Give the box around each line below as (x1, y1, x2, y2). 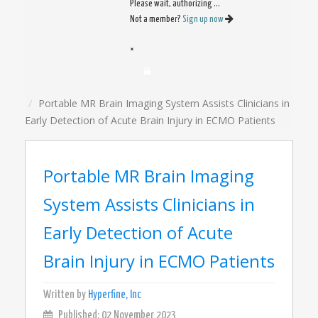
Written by (43, 290, 88, 300)
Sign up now (182, 15, 225, 24)
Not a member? (130, 15, 182, 24)
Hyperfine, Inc (88, 290, 141, 300)
